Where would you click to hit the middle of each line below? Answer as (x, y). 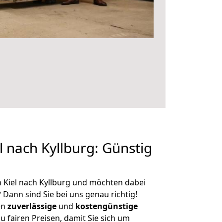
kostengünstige (107, 206)
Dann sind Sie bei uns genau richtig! (69, 194)
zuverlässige (32, 206)
